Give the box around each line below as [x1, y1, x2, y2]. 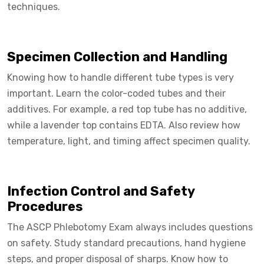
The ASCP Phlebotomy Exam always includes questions [7, 221, 253, 233]
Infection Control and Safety [7, 183, 194, 199]
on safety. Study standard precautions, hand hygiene [7, 237, 246, 249]
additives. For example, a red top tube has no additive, [7, 103, 247, 115]
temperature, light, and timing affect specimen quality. [7, 135, 250, 147]
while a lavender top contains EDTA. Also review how [7, 119, 240, 131]
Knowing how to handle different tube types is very [7, 71, 234, 83]
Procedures [7, 198, 83, 214]
